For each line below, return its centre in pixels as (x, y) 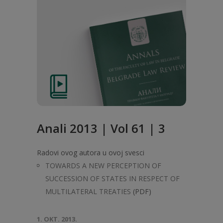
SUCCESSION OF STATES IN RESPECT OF (112, 178)
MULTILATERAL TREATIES (88, 191)
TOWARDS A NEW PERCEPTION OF (103, 166)
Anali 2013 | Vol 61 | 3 (101, 128)
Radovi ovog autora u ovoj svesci (91, 153)
